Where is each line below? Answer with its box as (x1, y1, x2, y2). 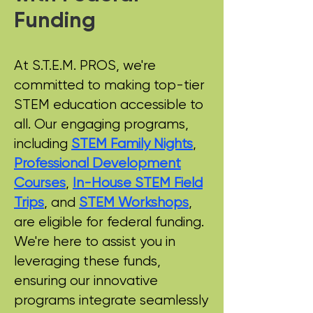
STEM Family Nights (71, 136, 193, 152)
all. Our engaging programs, (14, 116, 189, 132)
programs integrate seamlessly (14, 292, 208, 308)
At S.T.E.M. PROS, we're (14, 57, 156, 73)
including (14, 136, 71, 152)
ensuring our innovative (14, 272, 158, 289)
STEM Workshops (79, 194, 189, 210)
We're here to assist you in (14, 233, 175, 249)
